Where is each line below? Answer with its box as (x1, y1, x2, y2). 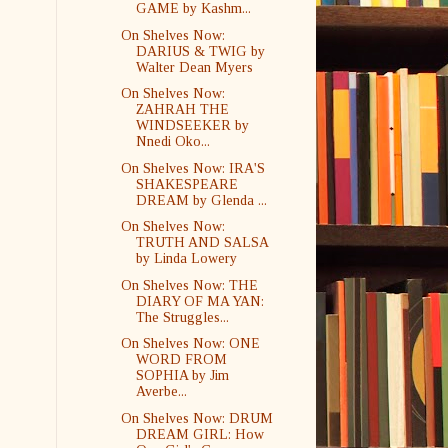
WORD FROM (135, 352, 227, 367)
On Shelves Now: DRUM (120, 410, 273, 426)
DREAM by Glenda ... (135, 192, 267, 208)
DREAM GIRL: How (135, 426, 264, 442)
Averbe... (135, 384, 187, 399)
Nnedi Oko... (135, 134, 210, 149)
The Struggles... (135, 309, 229, 325)
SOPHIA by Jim (135, 368, 229, 383)
